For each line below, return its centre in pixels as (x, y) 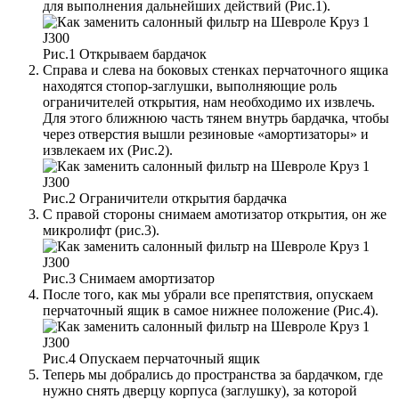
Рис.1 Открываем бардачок (125, 53)
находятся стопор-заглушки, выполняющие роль (190, 85)
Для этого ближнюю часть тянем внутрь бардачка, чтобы (216, 118)
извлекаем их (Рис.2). (108, 150)
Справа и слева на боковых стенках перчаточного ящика (216, 69)
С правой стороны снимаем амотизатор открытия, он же (215, 214)
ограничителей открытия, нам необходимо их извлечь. (209, 102)
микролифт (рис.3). (101, 230)
